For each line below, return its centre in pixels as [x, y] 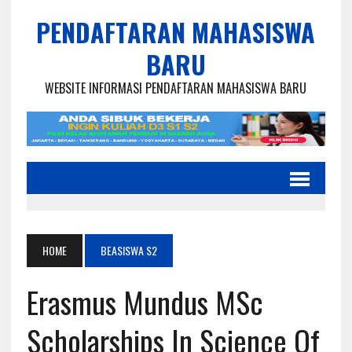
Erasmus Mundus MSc [145, 302]
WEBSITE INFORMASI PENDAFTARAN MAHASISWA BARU [176, 88]
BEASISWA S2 [128, 251]
